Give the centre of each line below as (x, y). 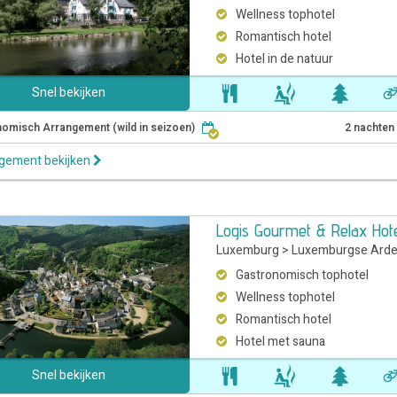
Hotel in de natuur (285, 59)
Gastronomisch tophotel (303, 275)
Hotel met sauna (281, 342)
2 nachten (370, 128)
